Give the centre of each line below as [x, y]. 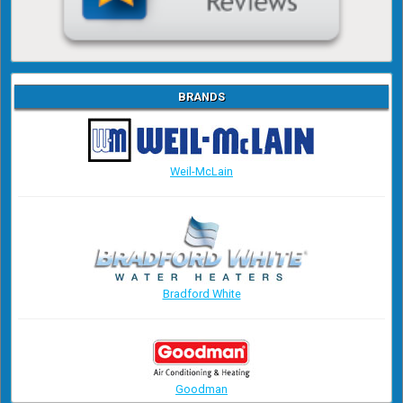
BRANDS [201, 97]
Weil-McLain [201, 172]
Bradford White [201, 294]
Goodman [201, 390]
